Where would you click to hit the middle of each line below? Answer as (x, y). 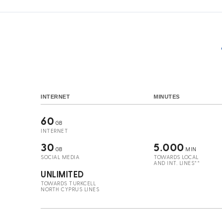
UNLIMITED (62, 174)
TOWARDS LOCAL (176, 157)
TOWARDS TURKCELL (68, 183)
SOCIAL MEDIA (60, 157)
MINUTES (167, 97)
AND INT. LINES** (177, 163)
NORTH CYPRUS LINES (70, 189)
